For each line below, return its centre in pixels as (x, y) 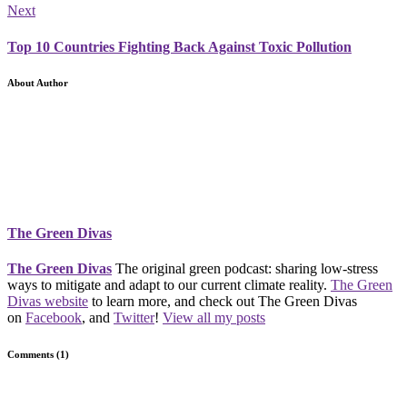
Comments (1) (38, 354)
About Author (38, 83)
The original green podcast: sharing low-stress (247, 268)
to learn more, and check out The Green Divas (223, 301)
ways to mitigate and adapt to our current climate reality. (169, 284)
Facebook (54, 317)
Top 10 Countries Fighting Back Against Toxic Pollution (179, 46)
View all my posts (214, 317)
